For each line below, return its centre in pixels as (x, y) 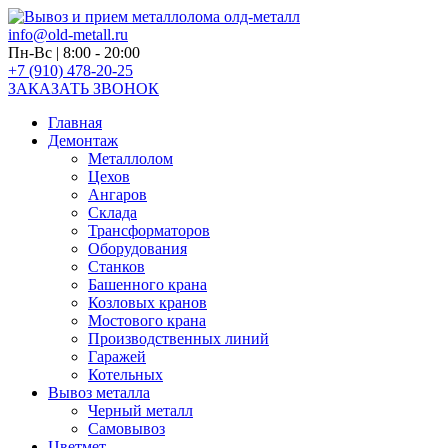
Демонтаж (83, 140)
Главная (75, 122)
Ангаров (117, 194)
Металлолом (130, 158)
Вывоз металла (99, 392)
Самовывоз (126, 428)
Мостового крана (147, 320)
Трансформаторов (149, 230)
